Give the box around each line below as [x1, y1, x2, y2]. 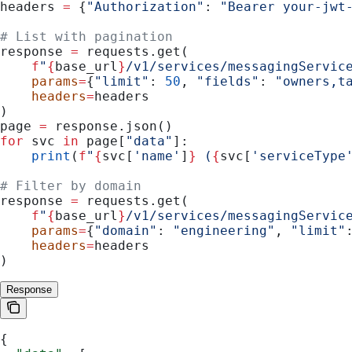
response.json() [47, 118, 173, 134]
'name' [134, 148, 181, 163]
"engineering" [173, 222, 275, 238]
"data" [126, 133, 173, 148]
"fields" [196, 73, 259, 89]
